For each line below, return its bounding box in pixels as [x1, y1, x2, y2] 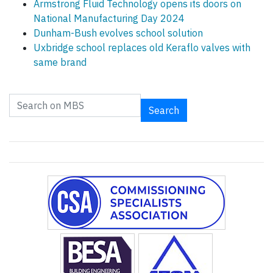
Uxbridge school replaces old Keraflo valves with [34, 41, 250, 54]
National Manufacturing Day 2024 [34, 12, 185, 25]
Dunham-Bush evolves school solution [34, 27, 203, 40]
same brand [34, 56, 87, 69]
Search [149, 104, 179, 117]
